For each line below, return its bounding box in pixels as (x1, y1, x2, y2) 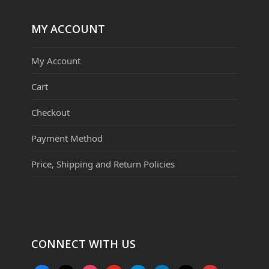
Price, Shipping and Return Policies (31, 157, 175, 170)
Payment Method (31, 131, 103, 144)
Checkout (31, 106, 70, 118)
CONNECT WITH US (31, 236, 136, 251)
